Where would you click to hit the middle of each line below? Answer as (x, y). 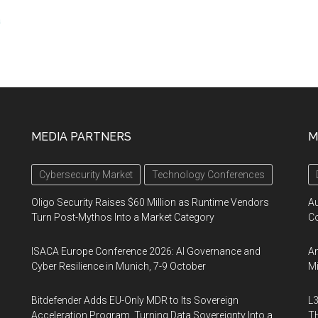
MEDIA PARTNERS (81, 136)
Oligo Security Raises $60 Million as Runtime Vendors (150, 202)
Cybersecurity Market (86, 174)
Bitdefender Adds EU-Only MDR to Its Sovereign (135, 300)
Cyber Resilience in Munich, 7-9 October (119, 266)
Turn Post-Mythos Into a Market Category (123, 217)
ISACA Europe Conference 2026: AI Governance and (146, 251)
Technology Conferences (208, 174)
